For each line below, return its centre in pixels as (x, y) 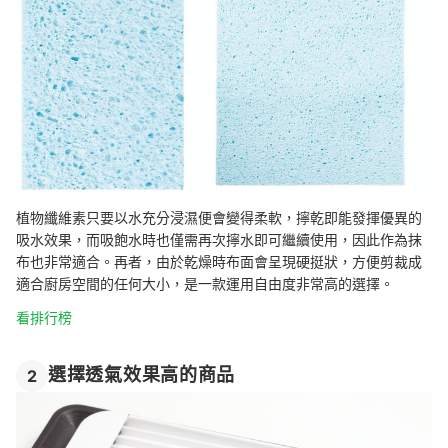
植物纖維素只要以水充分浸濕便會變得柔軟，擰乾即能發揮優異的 (219, 218)
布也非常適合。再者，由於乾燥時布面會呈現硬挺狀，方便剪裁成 (219, 262)
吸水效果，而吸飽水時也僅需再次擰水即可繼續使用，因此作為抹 (219, 240)
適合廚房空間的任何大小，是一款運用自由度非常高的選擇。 (205, 284)
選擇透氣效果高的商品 (142, 375)
